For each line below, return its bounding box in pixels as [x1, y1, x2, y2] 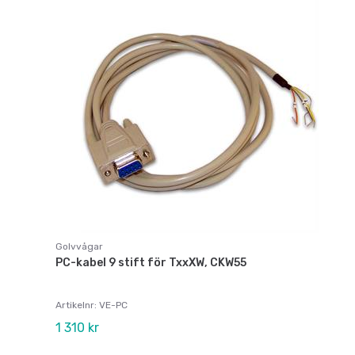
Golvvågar [55, 241, 103, 253]
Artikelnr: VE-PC [55, 300, 128, 311]
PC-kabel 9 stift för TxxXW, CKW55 [55, 256, 246, 270]
